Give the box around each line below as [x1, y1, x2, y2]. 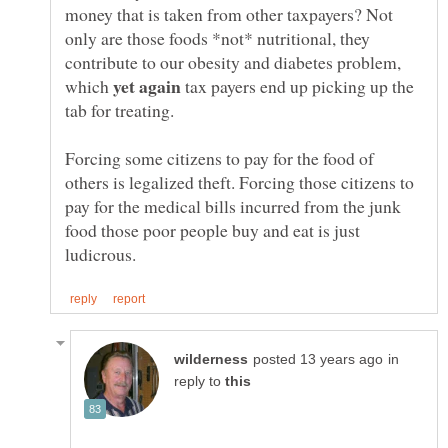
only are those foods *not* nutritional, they [65, 26, 370, 51]
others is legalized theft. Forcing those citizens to [65, 170, 414, 195]
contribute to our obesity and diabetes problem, [65, 50, 401, 75]
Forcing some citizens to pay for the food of [65, 146, 374, 171]
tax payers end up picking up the [181, 74, 414, 99]
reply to [174, 374, 225, 390]
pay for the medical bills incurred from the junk [65, 194, 401, 219]
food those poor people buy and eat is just [65, 218, 360, 243]
